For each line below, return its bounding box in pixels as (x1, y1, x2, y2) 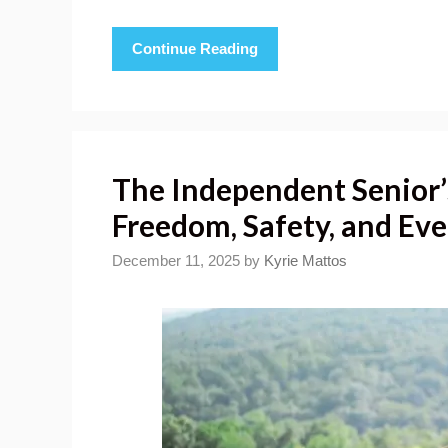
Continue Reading (132, 39, 258, 57)
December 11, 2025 (112, 252, 240, 270)
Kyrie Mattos (264, 252, 347, 270)
